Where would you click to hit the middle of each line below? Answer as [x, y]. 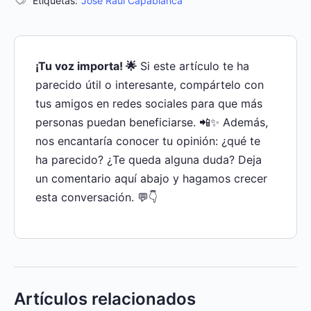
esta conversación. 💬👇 [96, 197]
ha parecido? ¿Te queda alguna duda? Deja [149, 159]
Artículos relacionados [105, 299]
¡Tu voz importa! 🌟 [86, 66]
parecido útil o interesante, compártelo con [150, 84]
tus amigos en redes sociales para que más [149, 103]
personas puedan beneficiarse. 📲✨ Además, [152, 122]
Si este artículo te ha [193, 66]
